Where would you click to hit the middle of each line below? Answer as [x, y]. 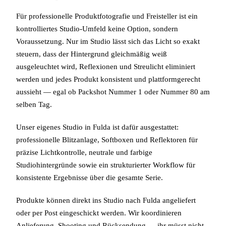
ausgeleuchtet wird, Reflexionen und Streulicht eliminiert [106, 66]
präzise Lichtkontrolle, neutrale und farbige [84, 152]
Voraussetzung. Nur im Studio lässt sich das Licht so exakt [108, 41]
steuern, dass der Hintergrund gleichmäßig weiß [92, 54]
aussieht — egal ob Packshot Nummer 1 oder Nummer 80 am [113, 92]
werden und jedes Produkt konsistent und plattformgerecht [108, 79]
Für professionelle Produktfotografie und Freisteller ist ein [107, 16]
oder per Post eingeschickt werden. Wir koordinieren [99, 213]
